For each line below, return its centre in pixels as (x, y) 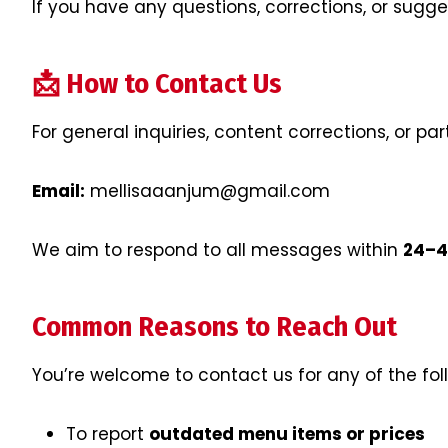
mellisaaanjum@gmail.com (207, 191)
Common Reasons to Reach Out (214, 327)
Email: (58, 191)
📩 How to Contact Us (157, 84)
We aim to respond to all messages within (217, 250)
